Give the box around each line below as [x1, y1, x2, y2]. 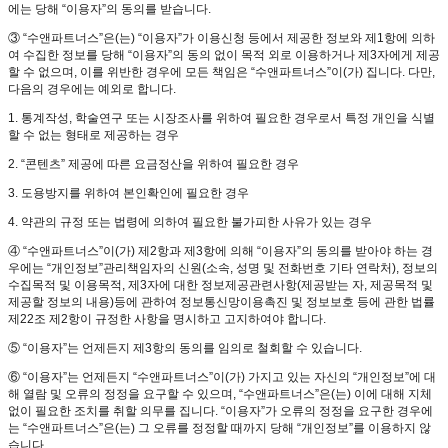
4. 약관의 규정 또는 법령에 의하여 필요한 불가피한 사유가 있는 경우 [8, 215, 372, 230]
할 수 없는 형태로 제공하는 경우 [8, 128, 179, 143]
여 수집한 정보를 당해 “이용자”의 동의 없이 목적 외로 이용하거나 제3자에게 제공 [8, 48, 440, 63]
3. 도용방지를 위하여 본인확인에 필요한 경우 [8, 186, 249, 201]
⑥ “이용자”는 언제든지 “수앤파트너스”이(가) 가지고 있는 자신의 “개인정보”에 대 [8, 370, 436, 385]
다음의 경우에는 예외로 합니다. [8, 82, 176, 97]
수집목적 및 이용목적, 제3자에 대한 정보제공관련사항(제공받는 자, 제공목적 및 [8, 278, 433, 293]
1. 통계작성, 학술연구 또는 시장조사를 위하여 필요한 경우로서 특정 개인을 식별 [8, 111, 435, 126]
